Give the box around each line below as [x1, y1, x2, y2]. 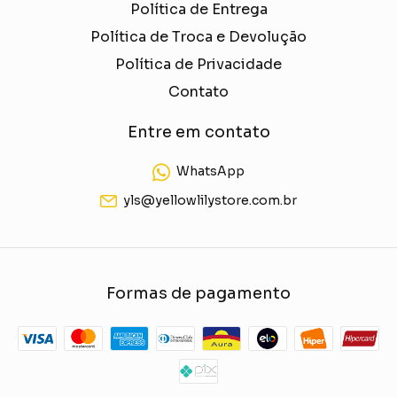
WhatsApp [175, 163, 245, 180]
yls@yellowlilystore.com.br [123, 192, 298, 209]
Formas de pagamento [106, 284, 291, 304]
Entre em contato [127, 121, 270, 142]
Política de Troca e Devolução [90, 27, 307, 46]
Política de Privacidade [115, 54, 282, 74]
